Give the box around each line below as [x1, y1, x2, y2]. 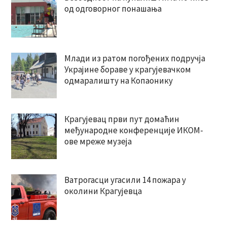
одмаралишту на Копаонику [64, 75, 173, 87]
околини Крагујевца [64, 185, 142, 197]
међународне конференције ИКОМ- [64, 125, 203, 136]
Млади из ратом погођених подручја [64, 53, 205, 64]
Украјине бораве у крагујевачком [64, 64, 191, 75]
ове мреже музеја [64, 136, 132, 147]
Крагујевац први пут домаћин [64, 113, 179, 125]
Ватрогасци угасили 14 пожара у [64, 174, 186, 186]
